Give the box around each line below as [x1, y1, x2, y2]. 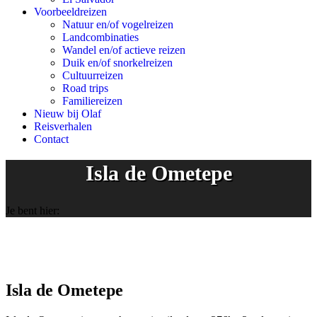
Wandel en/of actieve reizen [62, 44, 185, 56]
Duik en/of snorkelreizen [62, 57, 173, 69]
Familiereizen [62, 95, 122, 107]
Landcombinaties [62, 31, 139, 43]
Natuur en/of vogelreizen [62, 18, 173, 30]
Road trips [62, 82, 108, 94]
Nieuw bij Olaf [34, 108, 101, 120]
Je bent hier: [6, 204, 59, 217]
